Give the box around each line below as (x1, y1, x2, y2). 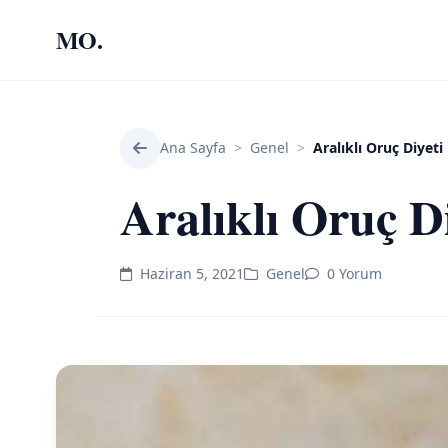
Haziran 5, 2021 (140, 264, 244, 283)
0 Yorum (327, 264, 382, 283)
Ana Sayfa (160, 138, 226, 157)
